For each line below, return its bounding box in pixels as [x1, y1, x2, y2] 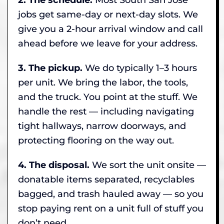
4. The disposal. [18, 159, 89, 170]
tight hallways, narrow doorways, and [18, 120, 186, 131]
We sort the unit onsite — [89, 159, 206, 170]
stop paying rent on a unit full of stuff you [18, 202, 203, 214]
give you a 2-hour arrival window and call [18, 23, 203, 34]
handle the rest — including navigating [18, 105, 194, 117]
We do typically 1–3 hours [82, 62, 197, 73]
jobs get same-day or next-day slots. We [18, 8, 198, 20]
